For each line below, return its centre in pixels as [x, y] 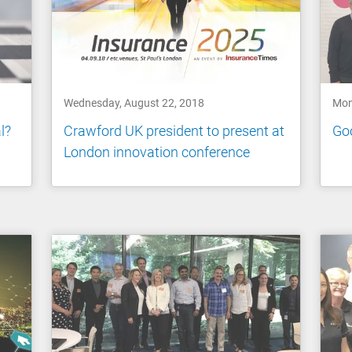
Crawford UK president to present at [174, 130]
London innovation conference [157, 152]
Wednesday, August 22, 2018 [134, 103]
